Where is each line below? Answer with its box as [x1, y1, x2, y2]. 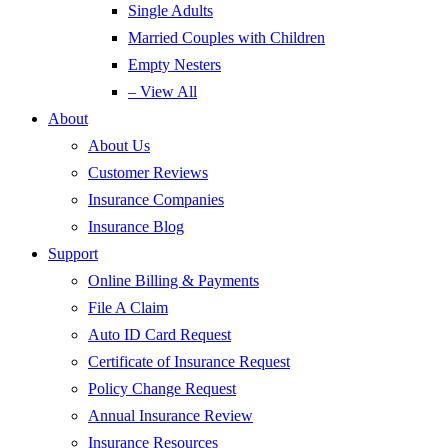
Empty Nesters [128, 56, 221, 73]
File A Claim [88, 299, 168, 316]
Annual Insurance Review [88, 407, 253, 424]
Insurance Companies [88, 191, 224, 208]
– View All [128, 83, 197, 100]
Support [48, 245, 98, 262]
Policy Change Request [88, 380, 236, 397]
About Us [88, 137, 150, 154]
